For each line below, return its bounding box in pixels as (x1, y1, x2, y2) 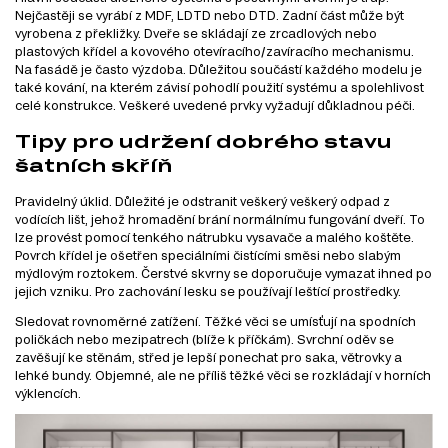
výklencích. (15, 385, 81, 400)
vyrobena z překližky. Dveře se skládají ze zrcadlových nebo (15, 25, 377, 40)
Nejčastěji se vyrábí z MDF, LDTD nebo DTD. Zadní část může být (15, 7, 404, 22)
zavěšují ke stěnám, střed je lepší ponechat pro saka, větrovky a (15, 349, 402, 364)
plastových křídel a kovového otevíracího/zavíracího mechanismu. (15, 43, 414, 58)
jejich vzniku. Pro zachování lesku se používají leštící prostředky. (15, 283, 401, 298)
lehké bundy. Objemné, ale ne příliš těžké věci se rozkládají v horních (15, 367, 431, 382)
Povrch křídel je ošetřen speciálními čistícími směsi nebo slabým (15, 247, 401, 262)
